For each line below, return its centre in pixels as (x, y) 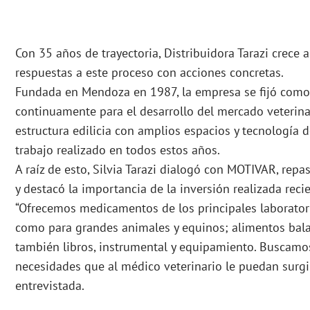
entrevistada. (50, 286)
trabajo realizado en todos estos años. (118, 150)
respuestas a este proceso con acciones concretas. (149, 73)
